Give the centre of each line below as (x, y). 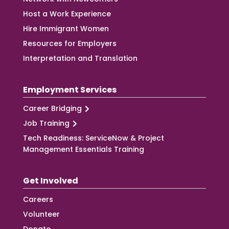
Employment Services (70, 90)
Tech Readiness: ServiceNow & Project (93, 138)
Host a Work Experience (67, 14)
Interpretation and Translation (80, 58)
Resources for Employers (70, 43)
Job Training (46, 123)
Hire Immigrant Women (66, 29)
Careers (38, 199)
